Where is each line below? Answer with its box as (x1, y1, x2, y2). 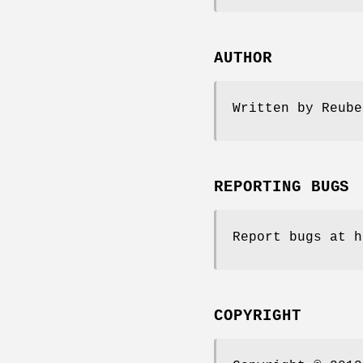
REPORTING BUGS (214, 177, 350, 196)
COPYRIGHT (214, 306, 301, 325)
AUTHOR (214, 49, 272, 67)
